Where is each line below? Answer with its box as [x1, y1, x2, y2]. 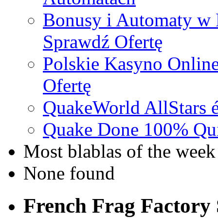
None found [23, 163, 115, 184]
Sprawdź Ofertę [43, 31, 163, 53]
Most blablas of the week [23, 141, 216, 162]
